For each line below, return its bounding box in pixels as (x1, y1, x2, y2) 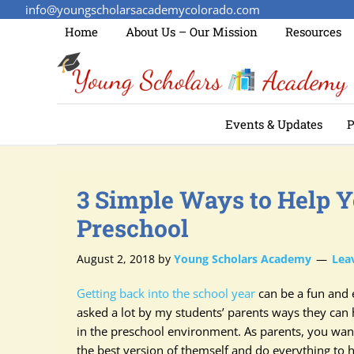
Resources (285, 24, 341, 40)
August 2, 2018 (77, 251, 155, 266)
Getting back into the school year (77, 285, 255, 301)
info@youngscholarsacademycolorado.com (25, 2, 260, 17)
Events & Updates (225, 116, 322, 132)
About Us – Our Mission (126, 24, 258, 40)
